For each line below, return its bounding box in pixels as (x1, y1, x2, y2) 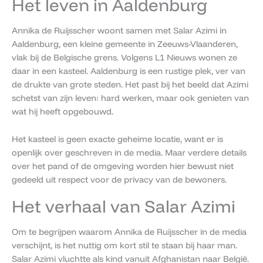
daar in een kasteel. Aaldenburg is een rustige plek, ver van (12, 65, 245, 77)
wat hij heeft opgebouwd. (12, 106, 113, 117)
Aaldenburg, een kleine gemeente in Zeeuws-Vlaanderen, (12, 38, 238, 50)
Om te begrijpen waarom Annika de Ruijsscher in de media (12, 226, 247, 238)
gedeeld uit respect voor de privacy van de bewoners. (12, 173, 227, 185)
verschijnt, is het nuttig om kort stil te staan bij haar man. (12, 240, 237, 251)
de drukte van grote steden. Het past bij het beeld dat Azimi (12, 79, 248, 90)
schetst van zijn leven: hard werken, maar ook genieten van (12, 92, 249, 104)
